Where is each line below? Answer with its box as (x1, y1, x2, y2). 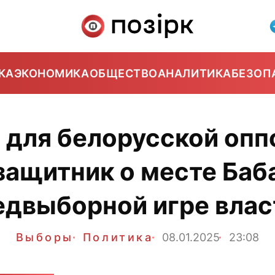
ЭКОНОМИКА (14, 66, 90, 80)
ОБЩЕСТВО (89, 66, 158, 80)
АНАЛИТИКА (157, 66, 231, 80)
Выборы (15, 231, 74, 244)
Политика (82, 231, 153, 244)
